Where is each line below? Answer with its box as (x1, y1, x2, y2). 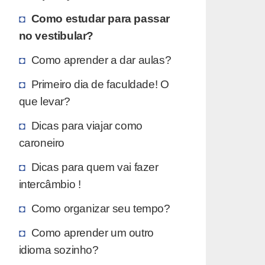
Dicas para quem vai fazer (31, 160, 159, 173)
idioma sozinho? (18, 243, 99, 256)
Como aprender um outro (31, 225, 154, 239)
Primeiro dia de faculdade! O (31, 77, 169, 91)
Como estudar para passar (31, 11, 170, 25)
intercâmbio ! (18, 177, 81, 190)
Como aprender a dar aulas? (31, 53, 172, 66)
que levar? (18, 94, 70, 108)
